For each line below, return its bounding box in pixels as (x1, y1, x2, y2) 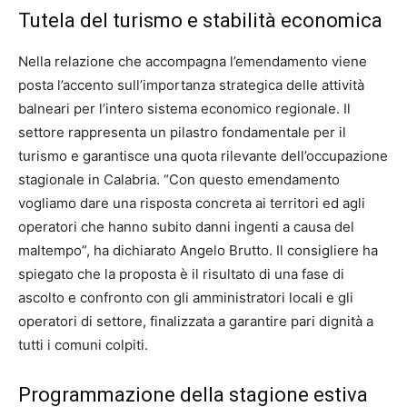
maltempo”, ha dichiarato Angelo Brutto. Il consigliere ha (18, 241, 378, 259)
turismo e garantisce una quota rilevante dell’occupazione (18, 146, 388, 164)
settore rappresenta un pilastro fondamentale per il (18, 123, 346, 141)
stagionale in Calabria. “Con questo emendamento (18, 170, 340, 188)
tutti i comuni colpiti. (18, 335, 148, 353)
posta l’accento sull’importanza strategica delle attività (18, 75, 364, 94)
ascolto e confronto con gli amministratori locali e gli (18, 288, 353, 306)
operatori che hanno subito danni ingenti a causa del (18, 217, 354, 235)
